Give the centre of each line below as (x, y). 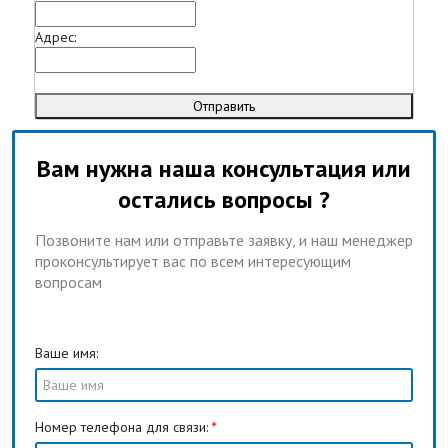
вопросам (68, 282)
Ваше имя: (66, 353)
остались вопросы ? (224, 200)
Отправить (224, 106)
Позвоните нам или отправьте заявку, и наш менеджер (224, 240)
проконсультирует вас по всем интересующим (193, 261)
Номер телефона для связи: (121, 427)
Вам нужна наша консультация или (224, 169)
